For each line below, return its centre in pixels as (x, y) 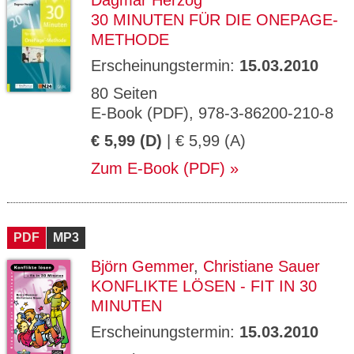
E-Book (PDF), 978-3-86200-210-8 (212, 113)
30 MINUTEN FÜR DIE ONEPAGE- (215, 20)
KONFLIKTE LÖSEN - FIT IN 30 (204, 286)
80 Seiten (124, 93)
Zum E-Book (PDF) (158, 168)
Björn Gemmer (142, 266)
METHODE (130, 40)
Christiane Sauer (262, 266)
